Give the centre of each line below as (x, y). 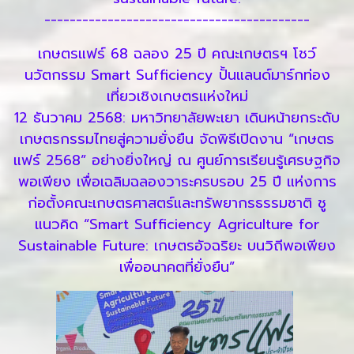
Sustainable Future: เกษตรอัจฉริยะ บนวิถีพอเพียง (177, 246)
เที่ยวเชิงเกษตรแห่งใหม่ (177, 97)
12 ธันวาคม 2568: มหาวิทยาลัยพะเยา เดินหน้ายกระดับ (177, 118)
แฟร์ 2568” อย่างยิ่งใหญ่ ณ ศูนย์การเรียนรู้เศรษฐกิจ (177, 161)
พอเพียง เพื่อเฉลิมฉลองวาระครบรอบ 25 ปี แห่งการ (177, 182)
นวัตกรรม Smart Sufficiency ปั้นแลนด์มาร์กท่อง (177, 75)
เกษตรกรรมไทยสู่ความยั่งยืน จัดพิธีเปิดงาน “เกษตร (177, 139)
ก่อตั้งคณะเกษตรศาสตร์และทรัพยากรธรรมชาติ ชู (177, 203)
